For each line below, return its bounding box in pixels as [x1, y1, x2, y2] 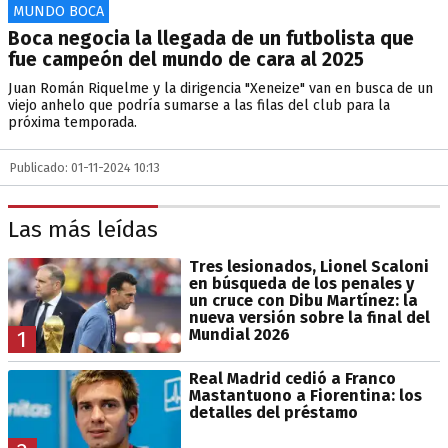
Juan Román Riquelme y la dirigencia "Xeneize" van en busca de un [8, 80, 433, 97]
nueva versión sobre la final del [188, 307, 430, 327]
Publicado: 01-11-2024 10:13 [10, 160, 160, 175]
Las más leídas [8, 216, 158, 244]
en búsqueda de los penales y [188, 273, 414, 293]
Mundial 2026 [188, 324, 290, 344]
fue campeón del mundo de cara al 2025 [8, 48, 364, 71]
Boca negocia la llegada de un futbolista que [8, 27, 414, 50]
